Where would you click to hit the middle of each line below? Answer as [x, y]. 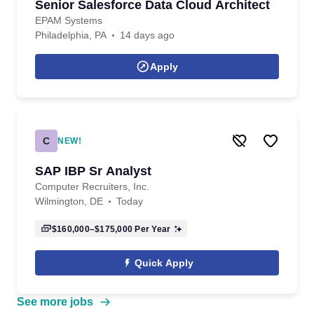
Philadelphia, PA [71, 35]
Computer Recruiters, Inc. [92, 186]
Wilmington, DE [69, 201]
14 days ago [147, 35]
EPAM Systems [69, 20]
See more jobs [55, 302]
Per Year [152, 229]
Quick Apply [164, 263]
